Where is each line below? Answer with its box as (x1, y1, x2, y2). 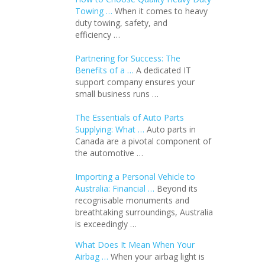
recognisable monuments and (75, 195, 189, 206)
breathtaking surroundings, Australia (75, 206, 213, 218)
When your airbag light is (110, 251, 205, 262)
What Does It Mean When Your (75, 239, 195, 250)
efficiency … (75, 29, 120, 40)
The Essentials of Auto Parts (75, 112, 184, 123)
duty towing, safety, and (75, 17, 167, 28)
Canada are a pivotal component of (75, 135, 211, 147)
